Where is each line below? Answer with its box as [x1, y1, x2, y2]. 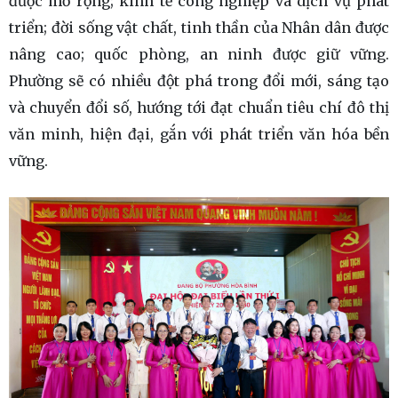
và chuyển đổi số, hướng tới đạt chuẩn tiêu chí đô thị [9, 99, 389, 117]
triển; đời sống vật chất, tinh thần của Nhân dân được [9, 19, 389, 37]
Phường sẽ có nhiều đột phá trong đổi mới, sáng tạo [9, 72, 389, 91]
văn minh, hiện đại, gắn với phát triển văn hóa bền [9, 125, 389, 144]
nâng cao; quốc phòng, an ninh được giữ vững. [9, 45, 389, 64]
